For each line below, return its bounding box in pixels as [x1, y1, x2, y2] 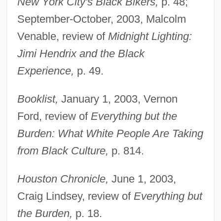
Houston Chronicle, [17, 172, 109, 185]
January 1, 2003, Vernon [58, 92, 178, 105]
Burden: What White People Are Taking [17, 127, 203, 140]
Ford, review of [17, 110, 91, 122]
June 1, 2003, [108, 172, 176, 185]
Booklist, [17, 92, 58, 105]
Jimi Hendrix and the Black [17, 47, 145, 60]
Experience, [17, 64, 74, 77]
